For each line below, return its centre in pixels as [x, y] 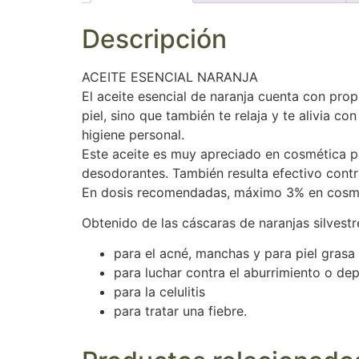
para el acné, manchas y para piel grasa [234, 254]
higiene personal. [133, 134]
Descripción [154, 38]
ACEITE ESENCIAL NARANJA [170, 77]
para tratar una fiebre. [180, 311]
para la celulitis [159, 292]
